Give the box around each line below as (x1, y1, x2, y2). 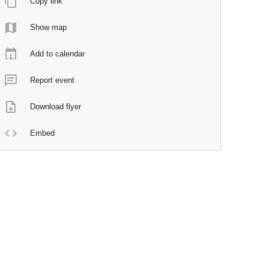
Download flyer (30, 102, 82, 111)
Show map (30, 23, 67, 32)
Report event (30, 76, 75, 85)
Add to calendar (30, 49, 85, 58)
